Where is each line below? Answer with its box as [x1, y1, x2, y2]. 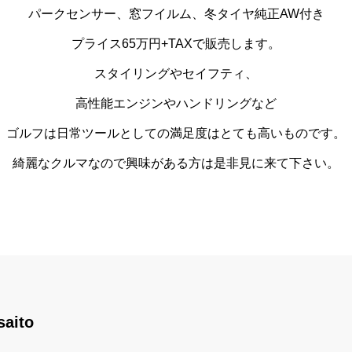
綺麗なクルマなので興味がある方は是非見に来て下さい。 [13, 156, 339, 170]
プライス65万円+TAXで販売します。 [71, 37, 280, 50]
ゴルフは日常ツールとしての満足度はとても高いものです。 [6, 126, 346, 140]
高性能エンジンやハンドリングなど [75, 97, 277, 110]
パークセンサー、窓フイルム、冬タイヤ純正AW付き [27, 7, 324, 20]
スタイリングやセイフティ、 [94, 67, 258, 80]
